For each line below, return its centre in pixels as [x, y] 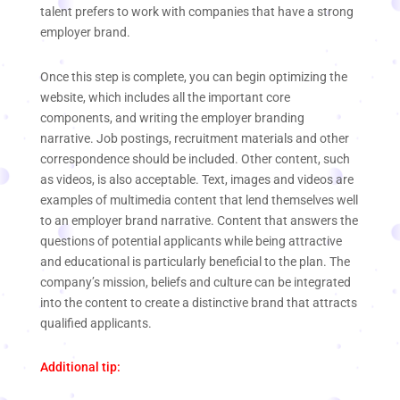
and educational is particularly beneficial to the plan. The [195, 261]
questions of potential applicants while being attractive [191, 241]
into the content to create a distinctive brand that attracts [199, 302]
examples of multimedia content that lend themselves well [199, 200]
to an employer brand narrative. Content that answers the [199, 220]
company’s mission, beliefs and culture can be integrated [196, 282]
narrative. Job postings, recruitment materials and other [195, 138]
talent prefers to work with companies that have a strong [197, 12]
